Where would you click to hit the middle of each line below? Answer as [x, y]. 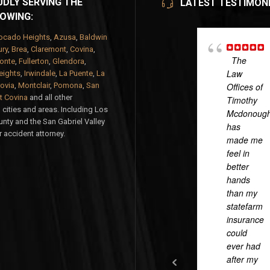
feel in [238, 153]
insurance [245, 219]
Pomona [68, 85]
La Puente [76, 73]
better [238, 166]
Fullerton [33, 61]
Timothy [242, 100]
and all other [50, 97]
